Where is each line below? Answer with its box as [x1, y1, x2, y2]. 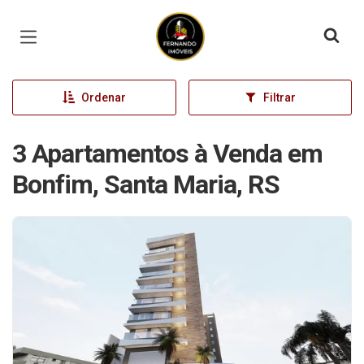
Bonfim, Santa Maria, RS [12, 169, 279, 200]
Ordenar [80, 91, 126, 104]
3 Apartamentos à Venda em [12, 138, 323, 169]
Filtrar [262, 91, 296, 104]
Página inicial [155, 15, 249, 34]
